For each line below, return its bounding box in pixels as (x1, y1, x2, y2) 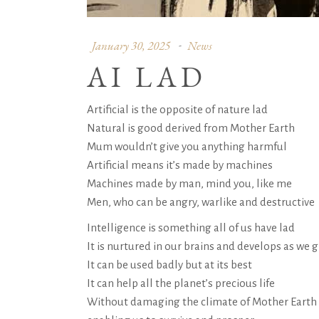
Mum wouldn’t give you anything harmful (87, 140, 287, 152)
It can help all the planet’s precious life (87, 277, 275, 289)
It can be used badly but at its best (87, 258, 252, 271)
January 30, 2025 (92, 38, 170, 53)
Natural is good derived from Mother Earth (87, 122, 295, 134)
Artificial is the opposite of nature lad (87, 103, 268, 115)
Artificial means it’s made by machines (87, 159, 273, 171)
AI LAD (87, 58, 207, 95)
